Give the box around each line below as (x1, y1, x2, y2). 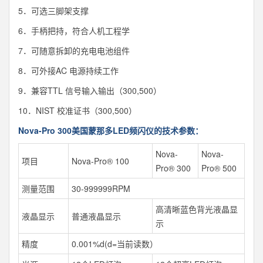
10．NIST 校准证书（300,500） (18, 104, 137, 116)
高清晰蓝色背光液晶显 (156, 203, 238, 215)
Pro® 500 (201, 161, 237, 174)
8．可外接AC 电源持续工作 (18, 64, 119, 76)
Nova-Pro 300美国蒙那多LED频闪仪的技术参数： (18, 124, 203, 136)
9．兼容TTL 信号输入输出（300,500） (18, 84, 161, 96)
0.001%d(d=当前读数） (72, 237, 158, 249)
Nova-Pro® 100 (72, 154, 129, 167)
